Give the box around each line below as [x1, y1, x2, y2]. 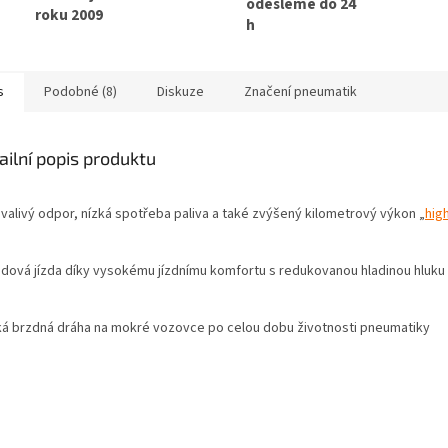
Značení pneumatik [244, 82, 357, 103]
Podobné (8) [44, 82, 117, 103]
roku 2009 [35, 3, 103, 26]
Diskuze [157, 82, 204, 103]
